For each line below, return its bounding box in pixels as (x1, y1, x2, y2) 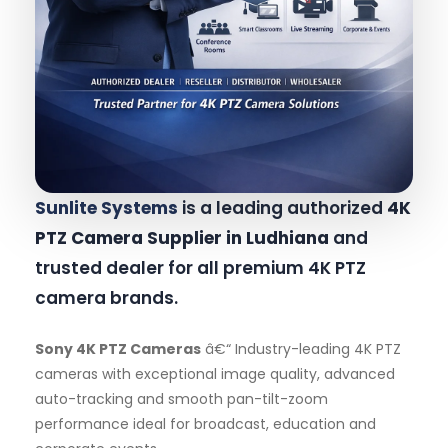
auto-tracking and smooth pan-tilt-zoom (35, 388, 328, 409)
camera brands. (35, 285, 178, 310)
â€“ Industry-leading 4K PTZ (201, 338, 401, 359)
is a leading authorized (178, 195, 387, 220)
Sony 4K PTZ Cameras (35, 338, 201, 359)
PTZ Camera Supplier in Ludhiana (35, 225, 329, 250)
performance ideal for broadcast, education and (35, 413, 376, 434)
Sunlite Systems (35, 195, 178, 220)
